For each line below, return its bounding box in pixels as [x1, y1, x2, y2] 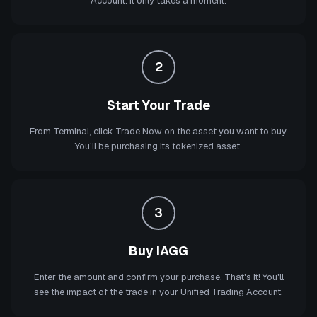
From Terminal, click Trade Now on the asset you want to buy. [29, 125, 288, 137]
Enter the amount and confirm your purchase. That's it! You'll [33, 271, 284, 283]
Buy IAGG [129, 243, 188, 259]
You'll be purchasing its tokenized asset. [75, 140, 242, 152]
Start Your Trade [107, 97, 210, 113]
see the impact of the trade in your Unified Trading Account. [34, 286, 283, 298]
